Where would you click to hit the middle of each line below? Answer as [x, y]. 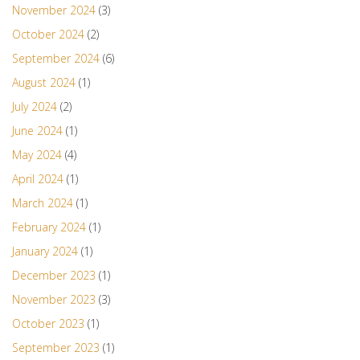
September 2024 [56, 59]
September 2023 [56, 348]
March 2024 [43, 203]
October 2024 [48, 35]
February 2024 [49, 227]
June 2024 [37, 131]
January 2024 [45, 252]
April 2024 [38, 179]
